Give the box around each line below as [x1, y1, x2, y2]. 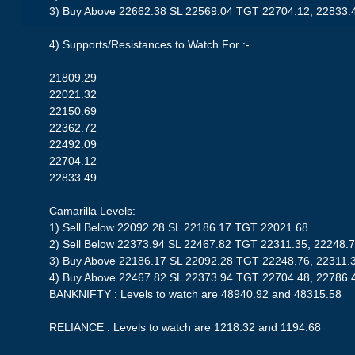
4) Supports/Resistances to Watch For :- [49, 38, 250, 52]
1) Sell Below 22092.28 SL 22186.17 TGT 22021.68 [49, 221, 309, 235]
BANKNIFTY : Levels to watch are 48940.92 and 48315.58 [49, 288, 342, 301]
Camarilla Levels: [49, 204, 136, 218]
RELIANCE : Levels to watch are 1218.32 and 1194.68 [49, 321, 322, 334]
